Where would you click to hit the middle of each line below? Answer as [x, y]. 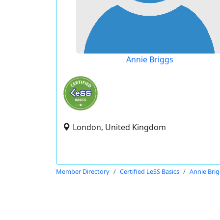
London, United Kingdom [119, 127]
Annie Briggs [150, 59]
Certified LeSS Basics [150, 171]
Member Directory [83, 171]
